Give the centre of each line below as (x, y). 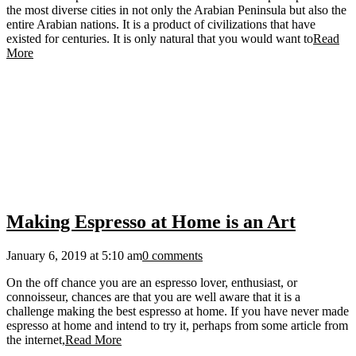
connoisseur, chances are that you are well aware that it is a (153, 297)
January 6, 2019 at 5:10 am (74, 256)
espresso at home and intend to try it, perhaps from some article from (177, 326)
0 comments (172, 256)
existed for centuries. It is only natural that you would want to (160, 39)
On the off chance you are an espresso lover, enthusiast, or (152, 283)
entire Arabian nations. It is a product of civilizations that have (161, 25)
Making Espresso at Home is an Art (151, 222)
